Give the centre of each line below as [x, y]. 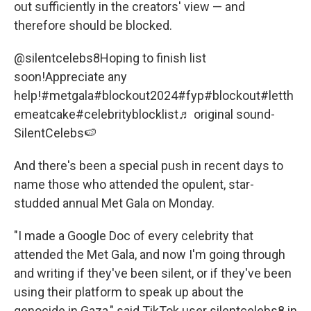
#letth [277, 95]
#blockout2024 [136, 95]
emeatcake [45, 114]
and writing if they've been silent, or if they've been [153, 273]
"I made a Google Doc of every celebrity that [134, 235]
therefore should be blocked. [93, 25]
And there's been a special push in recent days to [149, 165]
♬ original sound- [227, 114]
